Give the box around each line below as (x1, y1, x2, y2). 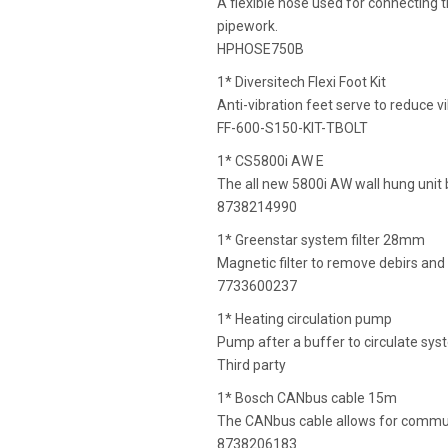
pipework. (216, 18, 278, 35)
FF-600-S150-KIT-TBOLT (216, 120, 368, 137)
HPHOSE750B (216, 41, 304, 58)
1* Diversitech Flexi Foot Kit (216, 74, 386, 91)
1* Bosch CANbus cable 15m (216, 390, 397, 407)
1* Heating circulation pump (216, 311, 392, 328)
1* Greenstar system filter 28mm (216, 232, 425, 249)
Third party (216, 357, 286, 374)
